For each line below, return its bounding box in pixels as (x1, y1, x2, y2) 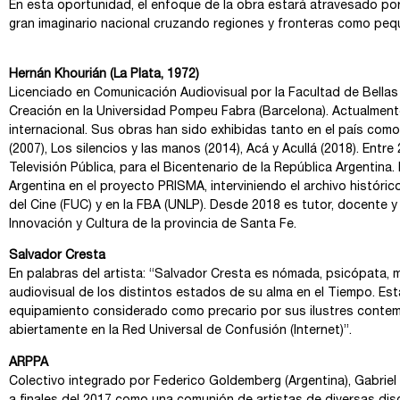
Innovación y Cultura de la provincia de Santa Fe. (9, 218, 296, 231)
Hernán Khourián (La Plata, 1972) (9, 68, 199, 81)
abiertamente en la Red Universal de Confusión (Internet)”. (9, 325, 352, 338)
